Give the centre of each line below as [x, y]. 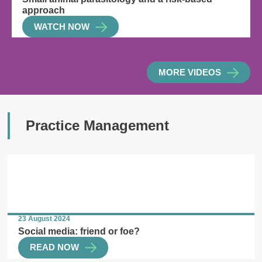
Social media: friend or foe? [79, 231]
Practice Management [97, 126]
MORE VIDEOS [190, 72]
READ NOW [55, 248]
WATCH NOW [61, 27]
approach [44, 10]
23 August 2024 [44, 219]
